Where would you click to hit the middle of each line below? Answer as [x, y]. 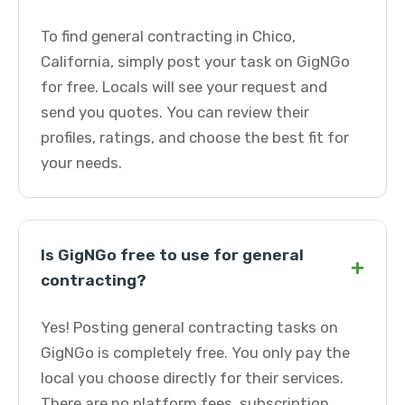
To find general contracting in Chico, [168, 36]
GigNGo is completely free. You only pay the [195, 353]
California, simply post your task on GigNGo [195, 61]
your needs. [81, 163]
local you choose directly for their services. [192, 378]
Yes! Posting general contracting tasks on [189, 327]
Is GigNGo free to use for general [172, 255]
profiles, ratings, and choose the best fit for [195, 137]
